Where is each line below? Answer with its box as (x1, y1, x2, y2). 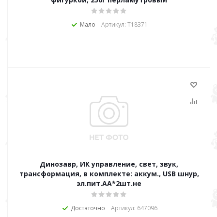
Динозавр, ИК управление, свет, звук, (40, 159, 178, 169)
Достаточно (70, 204, 105, 212)
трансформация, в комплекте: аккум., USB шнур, (19, 169, 199, 178)
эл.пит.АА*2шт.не (77, 179, 141, 188)
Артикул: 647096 (110, 204, 157, 212)
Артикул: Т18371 (101, 20, 148, 29)
